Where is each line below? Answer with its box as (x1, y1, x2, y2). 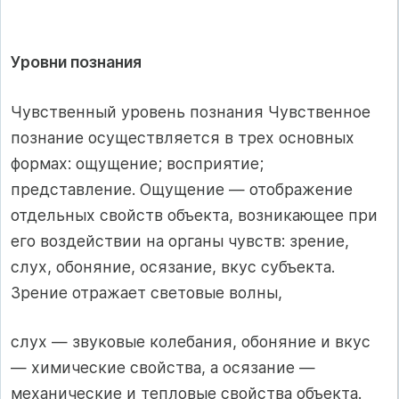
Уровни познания (11, 53, 142, 72)
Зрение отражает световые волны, (11, 282, 282, 302)
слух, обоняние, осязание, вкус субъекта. (11, 256, 335, 276)
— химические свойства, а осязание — (11, 357, 315, 377)
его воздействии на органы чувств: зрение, (11, 231, 349, 250)
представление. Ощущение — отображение (11, 179, 353, 199)
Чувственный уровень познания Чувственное (11, 102, 370, 121)
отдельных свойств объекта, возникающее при (11, 205, 378, 224)
